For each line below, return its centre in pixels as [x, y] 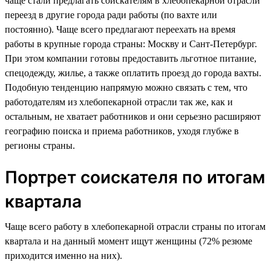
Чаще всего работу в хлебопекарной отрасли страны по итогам [135, 226]
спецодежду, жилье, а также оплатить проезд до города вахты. [133, 73]
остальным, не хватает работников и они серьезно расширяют [133, 116]
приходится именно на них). [64, 255]
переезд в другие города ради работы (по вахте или [111, 15]
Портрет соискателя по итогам [135, 177]
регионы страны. [40, 145]
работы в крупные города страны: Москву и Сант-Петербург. [131, 44]
